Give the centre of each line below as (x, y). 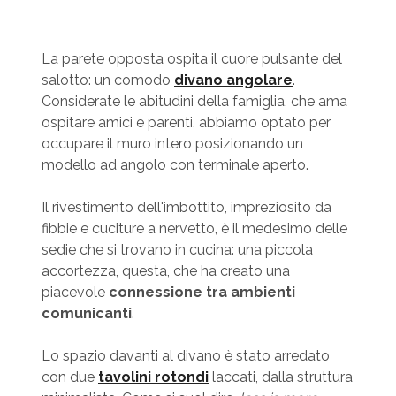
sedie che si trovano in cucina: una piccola (177, 250)
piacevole (75, 293)
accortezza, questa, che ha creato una (165, 271)
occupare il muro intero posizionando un (172, 144)
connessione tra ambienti (202, 293)
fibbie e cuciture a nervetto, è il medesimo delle (194, 229)
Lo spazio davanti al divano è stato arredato (185, 356)
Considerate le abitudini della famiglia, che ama (194, 102)
